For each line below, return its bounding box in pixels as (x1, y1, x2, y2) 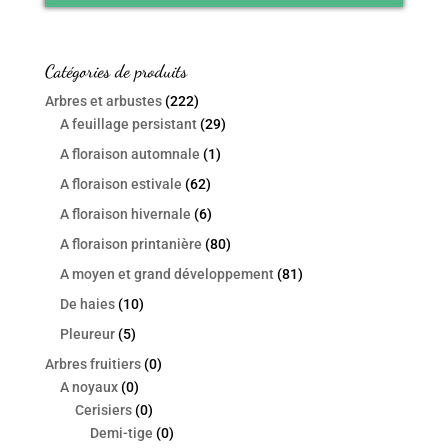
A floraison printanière (59, 236, 202, 253)
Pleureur (59, 326, 115, 343)
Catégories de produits (44, 60, 187, 83)
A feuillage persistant (59, 116, 197, 133)
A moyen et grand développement (59, 266, 274, 283)
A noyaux (59, 379, 118, 396)
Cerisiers (74, 402, 132, 419)
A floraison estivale (59, 176, 182, 193)
